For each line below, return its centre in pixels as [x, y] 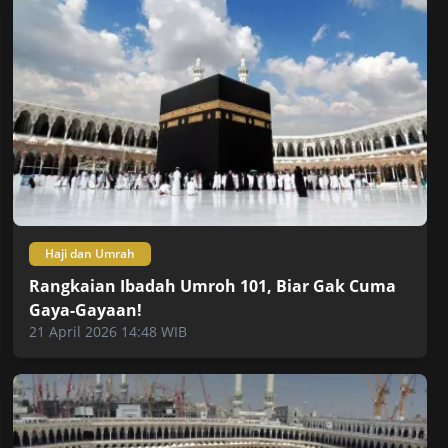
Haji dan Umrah [90, 253]
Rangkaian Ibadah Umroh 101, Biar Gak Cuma [213, 285]
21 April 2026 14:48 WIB [108, 331]
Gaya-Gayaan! [86, 309]
